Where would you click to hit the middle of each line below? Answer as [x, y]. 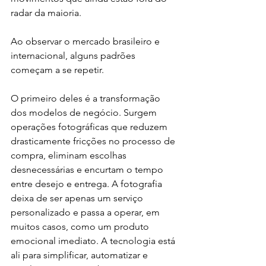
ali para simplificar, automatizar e [80, 255]
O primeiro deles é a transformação [87, 98]
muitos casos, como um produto [81, 226]
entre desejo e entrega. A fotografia [88, 183]
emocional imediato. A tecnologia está [94, 240]
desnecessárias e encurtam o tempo [88, 169]
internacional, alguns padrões [74, 55]
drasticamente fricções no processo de [94, 141]
